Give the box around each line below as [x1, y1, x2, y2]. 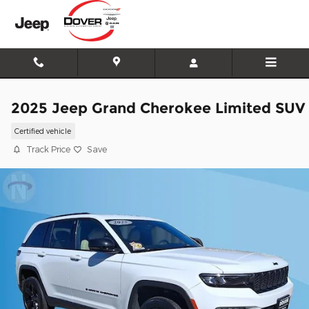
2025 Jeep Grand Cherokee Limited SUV [11, 99, 305, 117]
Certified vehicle [14, 126, 72, 136]
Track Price [26, 144, 70, 154]
